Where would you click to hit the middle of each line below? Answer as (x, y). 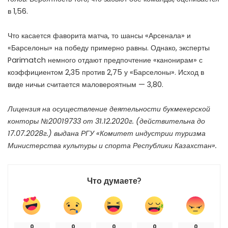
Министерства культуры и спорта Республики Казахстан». (112, 146)
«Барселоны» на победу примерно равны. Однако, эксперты (109, 48)
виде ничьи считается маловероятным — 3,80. (85, 85)
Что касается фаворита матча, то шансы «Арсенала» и (99, 36)
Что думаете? (114, 181)
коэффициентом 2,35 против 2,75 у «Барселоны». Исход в (106, 73)
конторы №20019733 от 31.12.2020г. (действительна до (106, 121)
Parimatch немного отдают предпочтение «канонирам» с (105, 60)
